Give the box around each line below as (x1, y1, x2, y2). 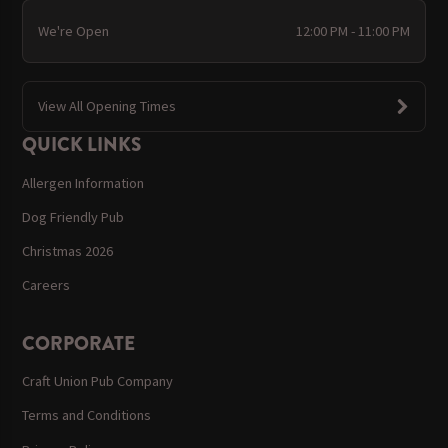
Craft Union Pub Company (22, 372, 174, 391)
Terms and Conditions (22, 406, 152, 425)
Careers (22, 276, 71, 295)
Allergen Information (22, 173, 145, 192)
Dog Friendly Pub (22, 207, 125, 226)
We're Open (37, 21, 109, 40)
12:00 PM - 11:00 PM (296, 21, 411, 40)
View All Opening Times (37, 97, 176, 116)
